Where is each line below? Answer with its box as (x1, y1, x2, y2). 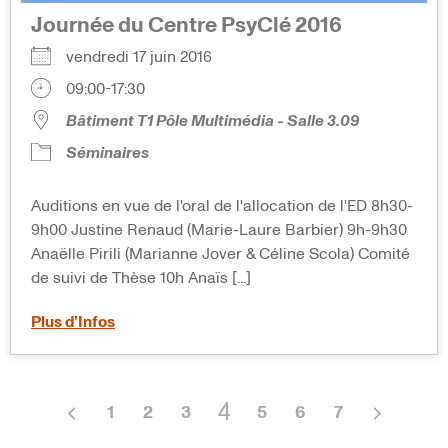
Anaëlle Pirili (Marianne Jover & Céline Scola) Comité (31, 245, 410, 262)
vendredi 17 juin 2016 (66, 48, 228, 65)
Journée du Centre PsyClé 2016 (31, 14, 342, 37)
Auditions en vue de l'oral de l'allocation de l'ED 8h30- (31, 197, 413, 214)
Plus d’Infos (31, 313, 115, 330)
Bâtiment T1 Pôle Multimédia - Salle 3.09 (66, 112, 359, 129)
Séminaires (66, 144, 149, 161)
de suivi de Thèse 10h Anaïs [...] (31, 269, 251, 286)
